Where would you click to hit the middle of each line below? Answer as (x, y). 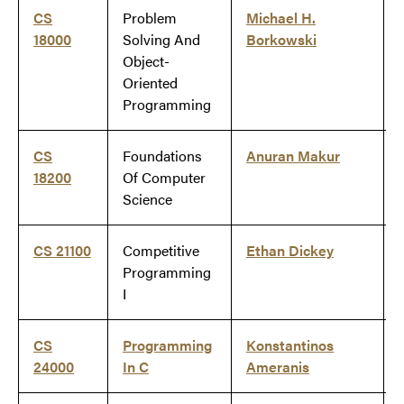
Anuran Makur (293, 156)
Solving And (161, 40)
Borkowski (281, 40)
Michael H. (281, 18)
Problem (150, 18)
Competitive (161, 251)
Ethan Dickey (290, 251)
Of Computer (164, 178)
